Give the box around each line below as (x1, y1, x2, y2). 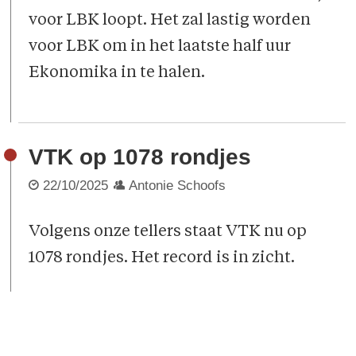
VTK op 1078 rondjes (29, 145, 252, 169)
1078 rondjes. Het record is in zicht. (29, 250, 296, 266)
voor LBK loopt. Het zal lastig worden (29, 12, 311, 29)
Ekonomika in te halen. (29, 64, 206, 81)
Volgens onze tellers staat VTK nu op (29, 223, 308, 240)
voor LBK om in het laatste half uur (29, 38, 292, 55)
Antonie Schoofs (129, 177, 226, 193)
